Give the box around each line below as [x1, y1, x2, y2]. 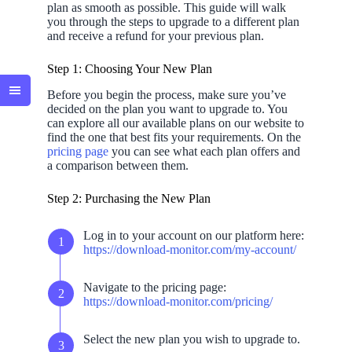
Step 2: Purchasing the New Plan [47, 191, 211, 205]
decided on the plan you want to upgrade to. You [47, 101, 288, 115]
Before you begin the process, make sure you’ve [47, 87, 286, 101]
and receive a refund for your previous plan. [47, 28, 264, 42]
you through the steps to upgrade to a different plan [47, 14, 299, 28]
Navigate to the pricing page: [83, 280, 226, 295]
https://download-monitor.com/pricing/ [83, 295, 273, 309]
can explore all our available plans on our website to [47, 115, 304, 130]
